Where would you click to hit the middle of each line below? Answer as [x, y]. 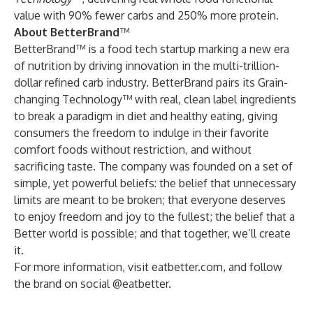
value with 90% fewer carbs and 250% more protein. [146, 15]
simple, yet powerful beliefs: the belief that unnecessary [155, 183]
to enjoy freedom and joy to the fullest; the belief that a [154, 217]
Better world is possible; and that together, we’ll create [152, 233]
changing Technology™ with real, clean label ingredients [155, 99]
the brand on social [63, 284]
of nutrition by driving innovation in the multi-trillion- [147, 66]
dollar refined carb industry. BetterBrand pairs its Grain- [151, 82]
